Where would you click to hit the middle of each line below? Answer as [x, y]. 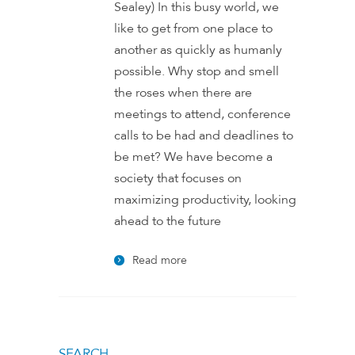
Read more [160, 260]
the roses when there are [183, 93]
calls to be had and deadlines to [204, 136]
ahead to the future [168, 221]
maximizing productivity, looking [205, 200]
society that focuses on [178, 178]
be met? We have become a [193, 157]
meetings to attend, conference [202, 114]
